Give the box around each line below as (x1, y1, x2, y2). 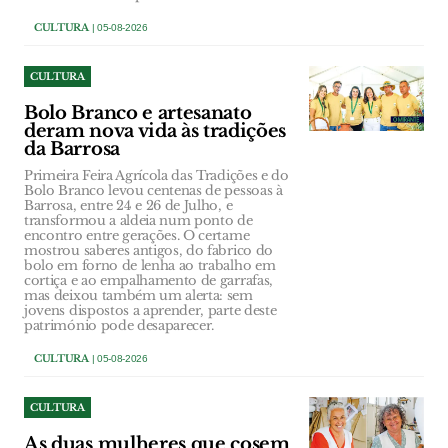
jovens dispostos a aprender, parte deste (24, 302, 277, 320)
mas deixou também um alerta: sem (24, 287, 253, 305)
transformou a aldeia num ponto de (24, 212, 253, 230)
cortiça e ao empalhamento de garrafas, (24, 272, 273, 290)
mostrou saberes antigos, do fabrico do (24, 242, 273, 260)
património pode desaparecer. (24, 317, 215, 335)
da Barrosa (24, 138, 120, 161)
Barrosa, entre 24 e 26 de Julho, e (24, 197, 233, 215)
